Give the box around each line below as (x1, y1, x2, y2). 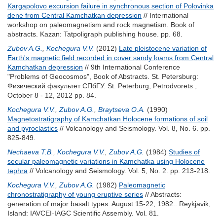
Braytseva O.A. (98, 106, 145, 113)
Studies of (169, 148, 200, 156)
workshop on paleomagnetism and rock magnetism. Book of (7, 21, 194, 29)
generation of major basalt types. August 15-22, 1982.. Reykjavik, (7, 200, 211, 208)
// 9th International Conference (83, 63, 180, 71)
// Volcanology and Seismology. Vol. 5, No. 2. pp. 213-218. (28, 167, 210, 175)
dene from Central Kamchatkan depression (7, 11, 142, 19)
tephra (7, 167, 28, 175)
